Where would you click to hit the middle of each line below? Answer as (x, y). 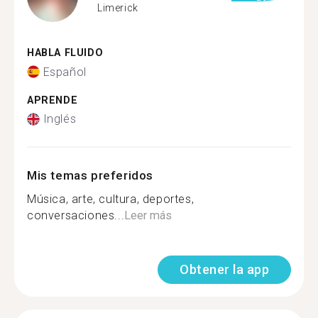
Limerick (118, 7)
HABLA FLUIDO (65, 53)
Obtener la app (224, 269)
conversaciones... (76, 215)
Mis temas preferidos (90, 175)
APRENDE (53, 100)
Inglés (60, 119)
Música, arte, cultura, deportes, (111, 199)
